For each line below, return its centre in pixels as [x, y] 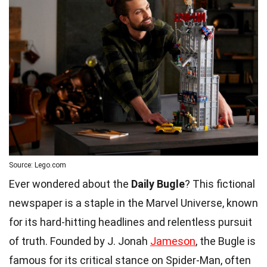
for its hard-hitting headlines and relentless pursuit [131, 222]
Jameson [173, 241]
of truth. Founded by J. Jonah [80, 241]
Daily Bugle [158, 184]
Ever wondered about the [70, 184]
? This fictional [220, 184]
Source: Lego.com [38, 165]
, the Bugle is [226, 241]
